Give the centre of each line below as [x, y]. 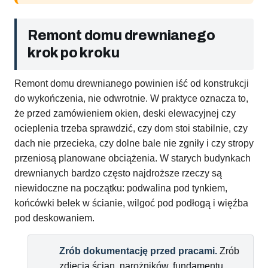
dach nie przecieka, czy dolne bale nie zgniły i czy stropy [134, 144]
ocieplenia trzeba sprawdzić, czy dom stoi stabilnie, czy [131, 129]
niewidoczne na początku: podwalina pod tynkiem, [121, 188]
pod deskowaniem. [54, 218]
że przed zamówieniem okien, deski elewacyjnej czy [125, 114]
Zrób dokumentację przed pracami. [138, 251]
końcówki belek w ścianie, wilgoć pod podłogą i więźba [131, 203]
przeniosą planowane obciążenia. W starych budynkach [133, 159]
